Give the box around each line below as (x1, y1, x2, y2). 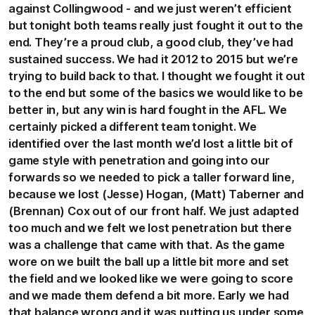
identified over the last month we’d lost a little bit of (8, 136, 293, 150)
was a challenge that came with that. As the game (8, 237, 285, 252)
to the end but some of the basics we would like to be (8, 85, 303, 100)
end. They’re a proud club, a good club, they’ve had (8, 34, 293, 49)
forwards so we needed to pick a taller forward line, (8, 169, 295, 184)
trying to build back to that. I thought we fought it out (8, 68, 305, 83)
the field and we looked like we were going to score (8, 271, 293, 285)
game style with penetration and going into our (8, 153, 270, 167)
